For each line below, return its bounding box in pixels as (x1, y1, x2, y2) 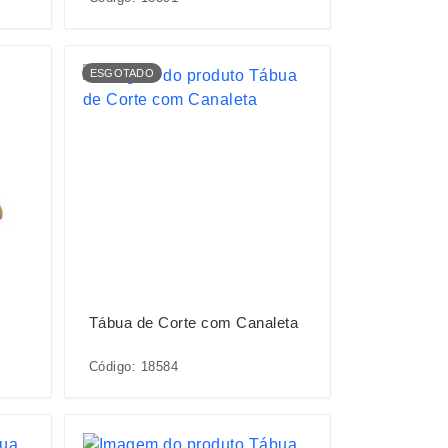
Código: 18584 (88, 358, 179, 374)
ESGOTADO (89, 66, 154, 79)
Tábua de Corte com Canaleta (88, 313, 299, 331)
